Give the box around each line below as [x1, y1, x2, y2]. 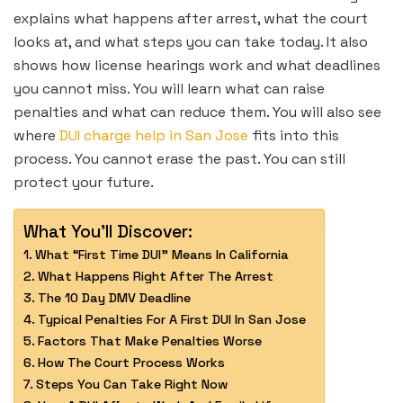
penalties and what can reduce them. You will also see [13, 103, 381, 122]
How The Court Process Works [37, 354, 225, 372]
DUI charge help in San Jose [59, 126, 248, 146]
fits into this [248, 126, 339, 146]
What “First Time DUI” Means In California [34, 246, 289, 264]
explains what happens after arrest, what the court [13, 9, 368, 29]
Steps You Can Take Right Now [35, 376, 228, 393]
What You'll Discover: [23, 220, 193, 243]
